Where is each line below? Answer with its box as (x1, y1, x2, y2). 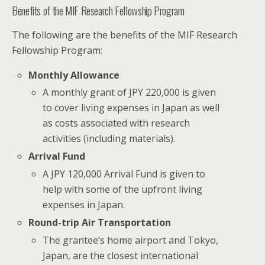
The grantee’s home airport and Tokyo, (43, 233, 219, 247)
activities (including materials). (43, 132, 176, 146)
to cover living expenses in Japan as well (43, 101, 220, 115)
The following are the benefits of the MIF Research (12, 28, 237, 41)
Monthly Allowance (28, 68, 120, 82)
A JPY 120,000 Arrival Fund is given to (43, 167, 206, 181)
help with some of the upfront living (43, 183, 203, 196)
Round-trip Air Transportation (28, 216, 172, 230)
